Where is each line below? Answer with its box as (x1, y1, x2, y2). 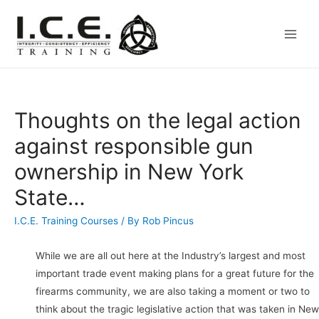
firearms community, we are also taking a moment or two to (36, 286, 310, 298)
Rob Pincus (142, 215, 194, 227)
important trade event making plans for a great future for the (36, 268, 314, 280)
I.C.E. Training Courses (14, 215, 118, 227)
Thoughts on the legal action (14, 108, 301, 134)
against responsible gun (14, 133, 253, 159)
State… (14, 184, 85, 211)
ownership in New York (14, 159, 244, 185)
